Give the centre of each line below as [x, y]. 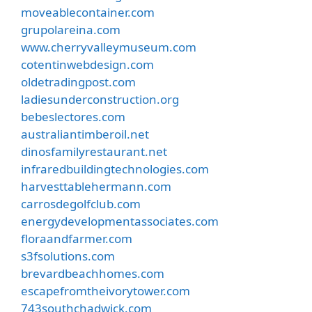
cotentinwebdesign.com [87, 64]
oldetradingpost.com [78, 82]
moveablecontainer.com [88, 12]
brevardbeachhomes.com [93, 273]
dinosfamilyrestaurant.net [94, 151]
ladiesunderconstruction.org [100, 99]
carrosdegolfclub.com [81, 204]
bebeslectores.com [73, 117]
